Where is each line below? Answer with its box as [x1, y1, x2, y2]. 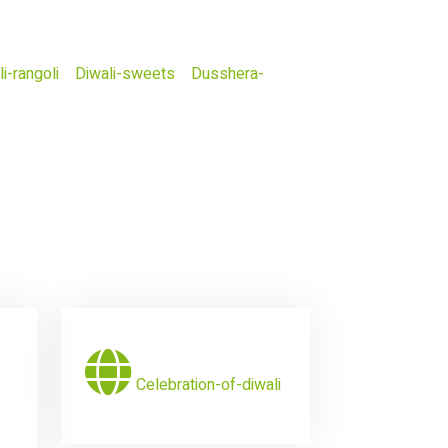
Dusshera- [191, 62, 264, 86]
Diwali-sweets [75, 62, 175, 86]
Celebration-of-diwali [136, 373, 281, 397]
